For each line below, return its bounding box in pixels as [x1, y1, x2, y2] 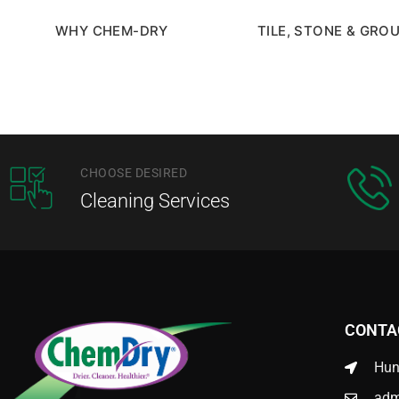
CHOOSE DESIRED [80, 165, 188, 180]
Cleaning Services [80, 189, 231, 212]
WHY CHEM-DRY [54, 21, 168, 39]
